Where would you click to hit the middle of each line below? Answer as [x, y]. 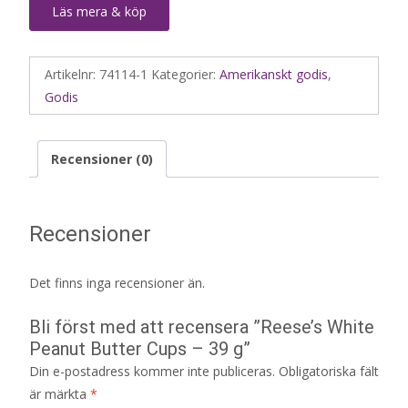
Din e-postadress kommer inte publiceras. [152, 372]
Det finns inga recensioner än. [117, 283]
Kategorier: [185, 74]
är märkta [60, 394]
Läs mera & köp [99, 11]
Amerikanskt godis [274, 74]
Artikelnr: [72, 74]
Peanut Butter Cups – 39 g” [140, 349]
